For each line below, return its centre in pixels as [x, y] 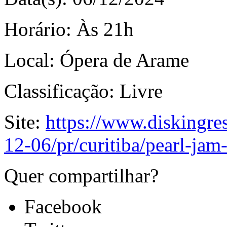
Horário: [40, 29]
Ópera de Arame [124, 60]
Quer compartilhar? [81, 175]
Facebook [63, 206]
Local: [32, 60]
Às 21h [105, 29]
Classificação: [62, 91]
